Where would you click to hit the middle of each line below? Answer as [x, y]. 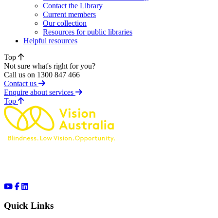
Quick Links [29, 205]
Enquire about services [40, 92]
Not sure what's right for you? [50, 66]
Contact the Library [73, 5]
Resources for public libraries [88, 32]
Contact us [21, 83]
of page [27, 100]
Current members [69, 14]
